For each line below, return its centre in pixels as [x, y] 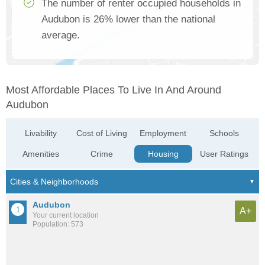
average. [61, 35]
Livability [41, 133]
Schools [224, 133]
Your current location [66, 216]
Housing [163, 154]
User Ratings [224, 154]
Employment [163, 133]
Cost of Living [102, 133]
